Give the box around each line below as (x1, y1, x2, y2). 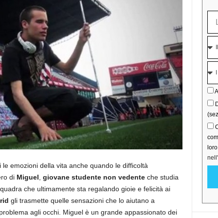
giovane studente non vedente (42, 173, 145, 181)
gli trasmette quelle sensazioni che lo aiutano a (10, 197, 155, 204)
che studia (145, 173, 179, 181)
